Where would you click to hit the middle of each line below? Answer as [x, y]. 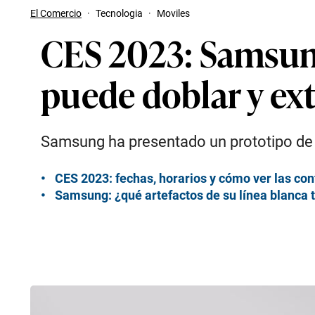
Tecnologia [119, 13]
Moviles [173, 13]
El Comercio [56, 13]
